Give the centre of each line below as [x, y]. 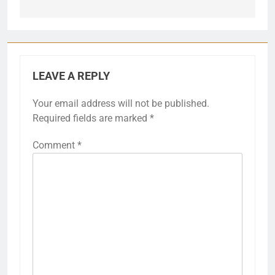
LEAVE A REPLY [71, 76]
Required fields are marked [91, 118]
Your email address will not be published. [121, 103]
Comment [55, 145]
